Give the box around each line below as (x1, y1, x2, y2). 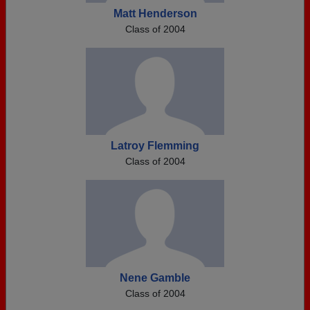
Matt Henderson (113, 8, 197, 19)
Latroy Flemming (111, 140, 199, 152)
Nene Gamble (120, 272, 190, 284)
